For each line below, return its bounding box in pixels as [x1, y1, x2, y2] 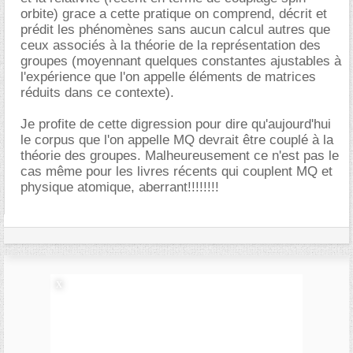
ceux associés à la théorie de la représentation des [20, 37, 321, 53]
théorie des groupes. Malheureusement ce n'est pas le [20, 147, 339, 163]
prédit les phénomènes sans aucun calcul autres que [20, 21, 330, 37]
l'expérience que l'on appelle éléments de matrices [20, 69, 316, 84]
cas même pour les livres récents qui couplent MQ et [20, 163, 333, 179]
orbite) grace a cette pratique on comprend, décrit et [20, 6, 327, 21]
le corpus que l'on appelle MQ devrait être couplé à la [20, 132, 333, 147]
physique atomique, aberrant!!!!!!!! [20, 179, 219, 195]
